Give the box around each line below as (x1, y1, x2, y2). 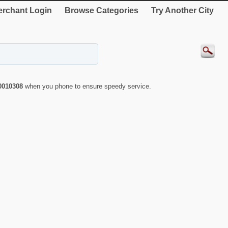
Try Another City (151, 6, 214, 15)
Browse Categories (65, 6, 138, 15)
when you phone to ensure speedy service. (25, 82, 151, 91)
